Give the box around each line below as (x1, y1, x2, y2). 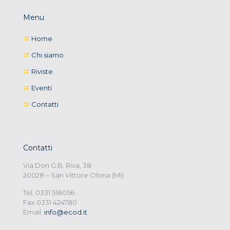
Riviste (31, 67, 53, 76)
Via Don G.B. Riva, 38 (23, 161, 91, 170)
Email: (23, 208, 44, 217)
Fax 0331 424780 (23, 198, 77, 207)
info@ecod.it (44, 208, 87, 217)
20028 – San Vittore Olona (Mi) (23, 171, 124, 180)
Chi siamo (31, 51, 64, 60)
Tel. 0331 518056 (23, 188, 74, 197)
